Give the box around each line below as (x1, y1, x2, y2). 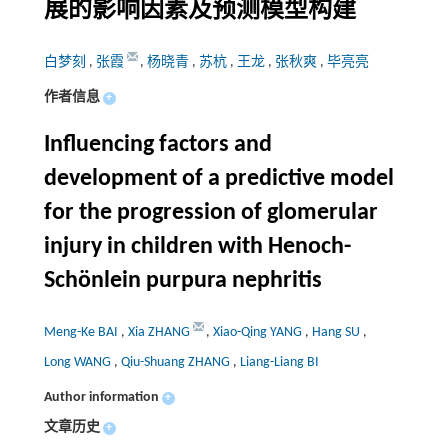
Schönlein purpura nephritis (43, 268, 322, 293)
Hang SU (311, 324, 363, 340)
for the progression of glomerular (43, 200, 378, 225)
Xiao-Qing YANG (212, 324, 305, 340)
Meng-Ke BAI (43, 324, 121, 340)
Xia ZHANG (127, 324, 193, 340)
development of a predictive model (43, 166, 394, 191)
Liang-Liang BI (239, 354, 319, 370)
